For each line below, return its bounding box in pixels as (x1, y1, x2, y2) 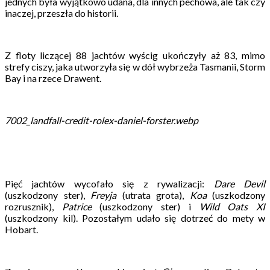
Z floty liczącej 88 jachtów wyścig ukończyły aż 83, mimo (5, 49, 265, 61)
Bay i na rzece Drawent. (5, 72, 101, 84)
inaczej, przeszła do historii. (5, 7, 118, 19)
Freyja (90, 189, 116, 201)
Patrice (61, 200, 92, 212)
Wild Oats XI (199, 200, 266, 212)
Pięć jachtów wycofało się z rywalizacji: (5, 177, 214, 189)
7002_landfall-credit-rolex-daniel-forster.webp (5, 114, 198, 126)
